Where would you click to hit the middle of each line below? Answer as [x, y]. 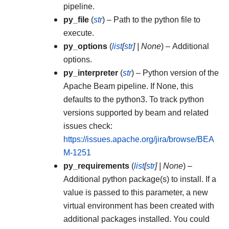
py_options [85, 46]
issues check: [88, 126]
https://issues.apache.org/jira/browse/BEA [139, 139]
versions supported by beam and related [136, 113]
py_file [76, 20]
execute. [79, 33]
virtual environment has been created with [139, 206]
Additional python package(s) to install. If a [140, 179]
